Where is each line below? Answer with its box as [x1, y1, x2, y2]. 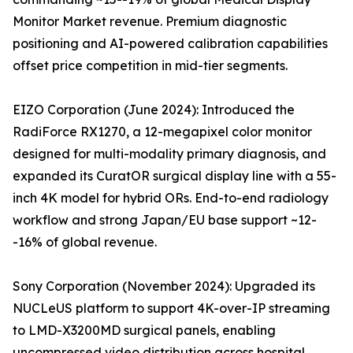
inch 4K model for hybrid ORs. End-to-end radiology [13, 190, 329, 206]
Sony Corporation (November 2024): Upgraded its [13, 278, 315, 295]
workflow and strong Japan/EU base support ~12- [13, 212, 317, 229]
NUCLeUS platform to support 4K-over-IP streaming [13, 300, 330, 317]
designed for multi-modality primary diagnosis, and [13, 146, 326, 162]
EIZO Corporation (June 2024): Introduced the [13, 102, 295, 118]
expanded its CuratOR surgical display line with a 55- [13, 168, 336, 184]
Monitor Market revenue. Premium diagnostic [13, 13, 287, 30]
